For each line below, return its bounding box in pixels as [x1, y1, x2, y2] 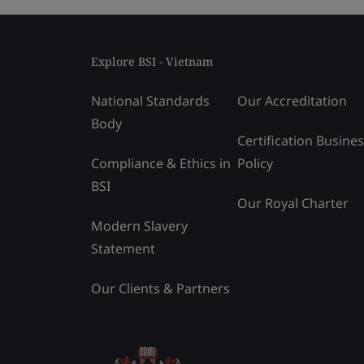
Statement [91, 239, 155, 258]
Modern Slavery [91, 216, 188, 235]
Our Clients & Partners [91, 279, 230, 297]
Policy [237, 154, 273, 172]
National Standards [91, 91, 210, 110]
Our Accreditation [237, 91, 347, 110]
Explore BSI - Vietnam [91, 53, 213, 69]
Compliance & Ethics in [91, 154, 231, 172]
